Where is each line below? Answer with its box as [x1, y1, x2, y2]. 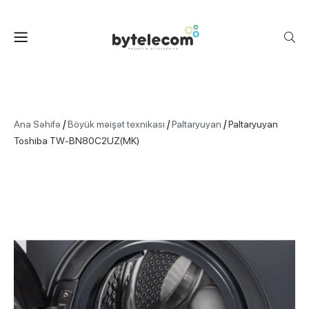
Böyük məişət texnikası [68, 119, 165, 130]
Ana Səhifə [14, 119, 61, 130]
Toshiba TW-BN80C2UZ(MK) [14, 135, 139, 146]
